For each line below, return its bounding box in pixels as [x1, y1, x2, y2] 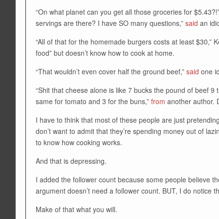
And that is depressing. [36, 155, 107, 166]
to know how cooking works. [36, 137, 122, 147]
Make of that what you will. [36, 204, 117, 214]
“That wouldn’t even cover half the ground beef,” [36, 66, 186, 76]
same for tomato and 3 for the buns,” [36, 96, 151, 106]
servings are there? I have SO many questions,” [36, 18, 185, 28]
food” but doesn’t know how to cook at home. [36, 47, 175, 58]
